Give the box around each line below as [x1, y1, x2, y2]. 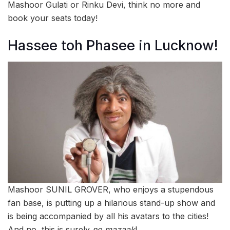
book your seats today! [8, 13, 98, 23]
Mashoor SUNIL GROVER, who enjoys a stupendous [8, 184, 214, 195]
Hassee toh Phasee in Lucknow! [8, 36, 218, 54]
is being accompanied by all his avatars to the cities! [8, 210, 208, 221]
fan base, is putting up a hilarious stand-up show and [8, 197, 215, 208]
